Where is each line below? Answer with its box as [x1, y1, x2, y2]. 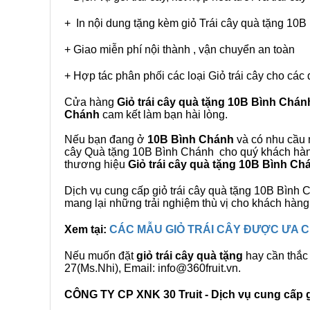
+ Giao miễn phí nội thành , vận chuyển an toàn [64, 44, 295, 55]
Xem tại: [64, 224, 109, 235]
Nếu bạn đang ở [64, 134, 147, 145]
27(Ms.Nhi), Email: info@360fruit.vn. [64, 262, 241, 274]
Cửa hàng [64, 96, 117, 108]
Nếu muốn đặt [64, 250, 136, 262]
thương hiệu [64, 158, 128, 170]
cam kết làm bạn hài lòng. [100, 109, 228, 120]
